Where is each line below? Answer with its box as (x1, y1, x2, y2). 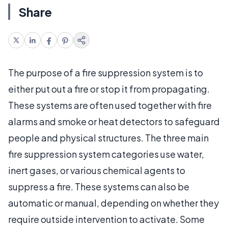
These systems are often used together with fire (8, 99, 212, 111)
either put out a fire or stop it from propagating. (8, 82, 210, 95)
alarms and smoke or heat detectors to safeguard (8, 115, 220, 127)
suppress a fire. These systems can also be (8, 180, 189, 192)
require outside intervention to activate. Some (8, 213, 205, 225)
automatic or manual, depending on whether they (8, 196, 219, 209)
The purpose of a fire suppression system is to (8, 66, 203, 78)
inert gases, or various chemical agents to (8, 164, 185, 176)
